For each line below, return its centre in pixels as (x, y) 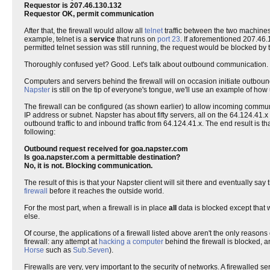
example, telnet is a (57, 39)
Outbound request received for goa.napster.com (106, 149)
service (102, 39)
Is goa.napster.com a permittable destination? (102, 157)
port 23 (169, 39)
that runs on (136, 39)
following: (40, 132)
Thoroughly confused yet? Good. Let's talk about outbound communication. (146, 64)
